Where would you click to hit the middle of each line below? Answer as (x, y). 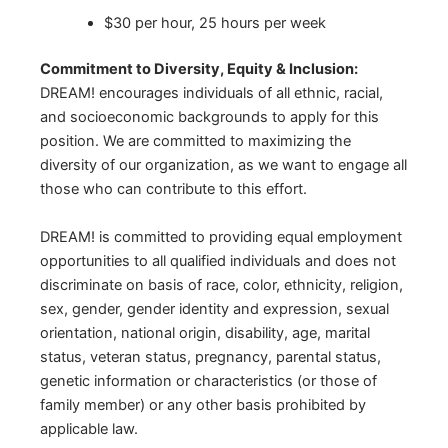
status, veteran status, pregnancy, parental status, (210, 357)
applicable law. (89, 429)
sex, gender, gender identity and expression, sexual (214, 309)
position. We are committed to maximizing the (195, 141)
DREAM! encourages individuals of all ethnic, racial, (211, 93)
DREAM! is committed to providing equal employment (221, 237)
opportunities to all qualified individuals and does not (218, 261)
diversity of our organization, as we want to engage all (223, 165)
